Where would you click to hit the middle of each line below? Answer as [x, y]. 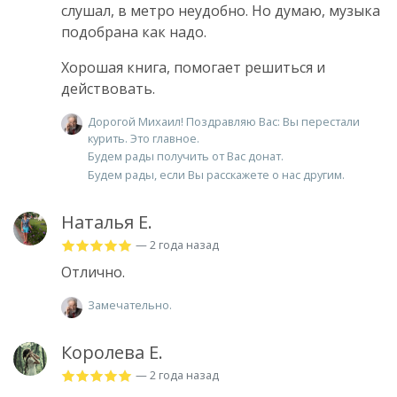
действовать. [108, 88]
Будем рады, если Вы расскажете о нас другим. [216, 174]
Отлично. [93, 272]
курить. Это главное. [144, 138]
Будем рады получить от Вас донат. [186, 156]
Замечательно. [130, 304]
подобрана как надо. [134, 31]
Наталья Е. [107, 222]
